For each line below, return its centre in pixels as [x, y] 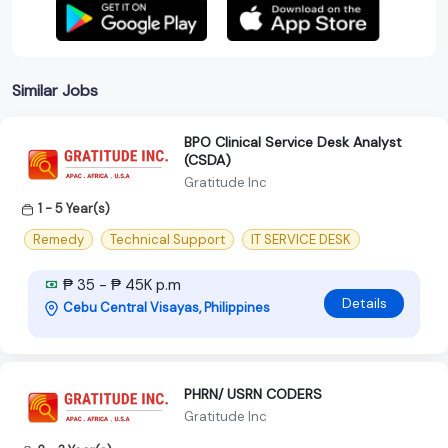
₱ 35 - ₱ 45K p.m [120, 284]
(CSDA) [207, 159]
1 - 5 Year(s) [74, 208]
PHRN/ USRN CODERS [253, 394]
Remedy [58, 239]
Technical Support [167, 239]
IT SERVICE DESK [301, 239]
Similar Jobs [55, 90]
